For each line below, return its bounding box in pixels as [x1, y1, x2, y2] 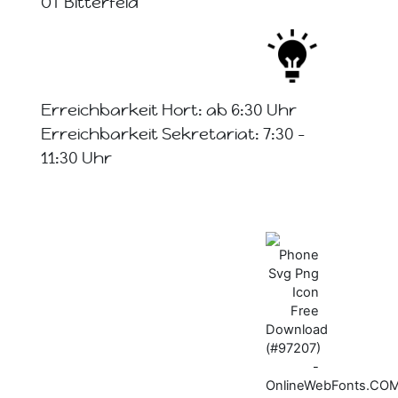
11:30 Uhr [41, 148, 112, 168]
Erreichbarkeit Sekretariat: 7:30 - [41, 124, 305, 144]
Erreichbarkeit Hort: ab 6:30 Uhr [41, 100, 297, 120]
